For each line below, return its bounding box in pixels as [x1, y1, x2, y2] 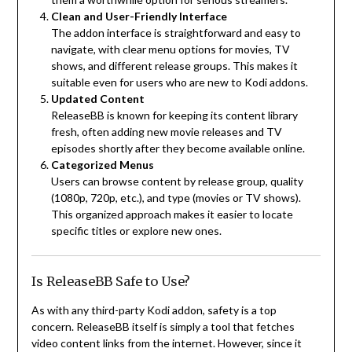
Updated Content [50, 92, 145, 106]
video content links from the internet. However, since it [31, 336, 302, 350]
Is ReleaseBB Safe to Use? [31, 273, 190, 290]
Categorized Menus [50, 158, 154, 172]
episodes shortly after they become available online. [50, 141, 305, 156]
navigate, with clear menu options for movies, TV [50, 42, 290, 57]
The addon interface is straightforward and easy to [50, 26, 301, 40]
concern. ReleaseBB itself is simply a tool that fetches [31, 320, 295, 334]
